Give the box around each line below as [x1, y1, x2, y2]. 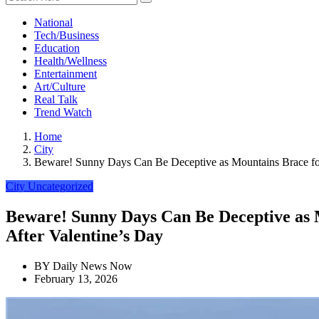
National [34, 16, 73, 29]
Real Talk [34, 93, 78, 106]
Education [34, 42, 80, 55]
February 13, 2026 [34, 273, 117, 286]
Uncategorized [28, 180, 93, 193]
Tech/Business [34, 29, 99, 42]
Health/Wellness [34, 55, 107, 68]
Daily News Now [50, 260, 132, 273]
